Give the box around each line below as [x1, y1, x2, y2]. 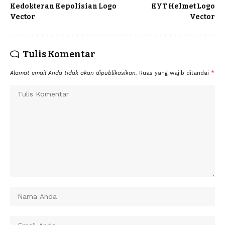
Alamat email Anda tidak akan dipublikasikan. [10, 69, 137, 76]
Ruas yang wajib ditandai [139, 69, 211, 76]
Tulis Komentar [23, 48, 95, 60]
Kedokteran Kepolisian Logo [10, 2, 117, 11]
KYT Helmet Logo [151, 2, 215, 11]
